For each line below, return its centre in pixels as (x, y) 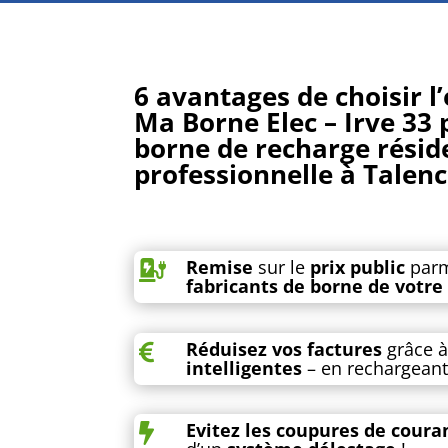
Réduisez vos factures (284, 348)
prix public (358, 267)
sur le (282, 267)
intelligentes (244, 367)
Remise (220, 267)
